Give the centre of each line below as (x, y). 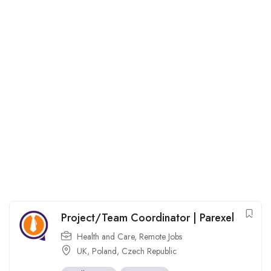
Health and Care (106, 237)
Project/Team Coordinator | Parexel (148, 218)
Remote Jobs (161, 237)
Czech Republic (149, 251)
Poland (104, 251)
